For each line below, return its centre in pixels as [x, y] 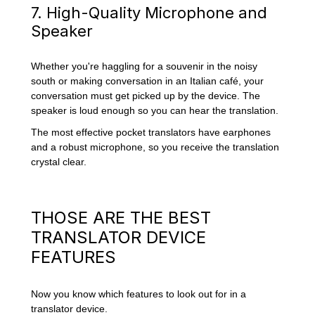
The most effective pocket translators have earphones [151, 133]
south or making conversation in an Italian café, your [148, 81]
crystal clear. [59, 162]
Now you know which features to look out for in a [139, 294]
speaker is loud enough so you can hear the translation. [155, 111]
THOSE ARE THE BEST [121, 218]
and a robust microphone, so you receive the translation [155, 147]
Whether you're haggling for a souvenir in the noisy [144, 66]
